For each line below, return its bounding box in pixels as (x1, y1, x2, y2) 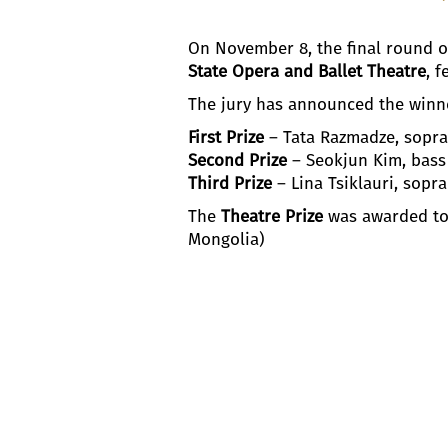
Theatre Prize (221, 205, 324, 226)
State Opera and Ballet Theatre (188, 60, 427, 81)
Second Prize (188, 149, 288, 170)
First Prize (188, 126, 265, 147)
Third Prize (188, 172, 273, 193)
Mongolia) (188, 228, 266, 249)
